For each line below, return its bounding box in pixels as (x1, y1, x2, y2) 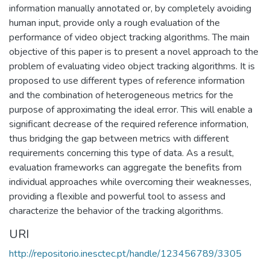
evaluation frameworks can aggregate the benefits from (9, 160, 242, 174)
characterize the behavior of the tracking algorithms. (9, 204, 223, 218)
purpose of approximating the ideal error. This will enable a (9, 102, 253, 116)
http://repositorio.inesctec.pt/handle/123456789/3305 (9, 246, 242, 260)
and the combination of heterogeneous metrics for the (9, 88, 233, 102)
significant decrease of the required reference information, (9, 117, 248, 131)
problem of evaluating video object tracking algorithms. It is (9, 59, 255, 73)
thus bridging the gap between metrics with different (9, 131, 229, 145)
